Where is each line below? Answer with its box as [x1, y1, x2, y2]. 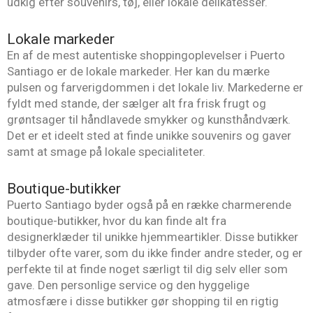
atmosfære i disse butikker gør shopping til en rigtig [7, 293, 279, 308]
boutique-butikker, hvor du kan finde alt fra [7, 213, 226, 228]
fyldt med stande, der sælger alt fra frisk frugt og [7, 96, 266, 111]
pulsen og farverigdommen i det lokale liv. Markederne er [7, 80, 303, 95]
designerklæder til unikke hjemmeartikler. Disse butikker [7, 229, 298, 244]
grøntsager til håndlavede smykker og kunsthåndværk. [7, 112, 291, 127]
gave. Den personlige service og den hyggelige [7, 277, 249, 292]
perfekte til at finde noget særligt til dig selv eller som [7, 261, 288, 276]
